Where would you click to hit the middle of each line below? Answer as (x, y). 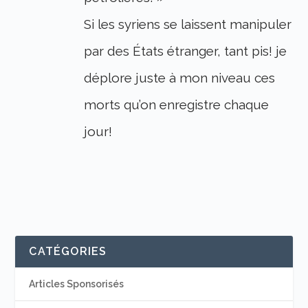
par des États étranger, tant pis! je (186, 51)
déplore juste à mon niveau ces (180, 77)
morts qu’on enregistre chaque (177, 104)
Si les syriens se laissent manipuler (188, 24)
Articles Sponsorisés (77, 284)
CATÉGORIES (68, 251)
